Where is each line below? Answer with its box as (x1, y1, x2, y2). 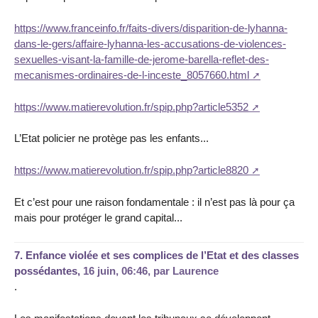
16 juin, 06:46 (83, 265, 148, 278)
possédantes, (14, 265, 83, 278)
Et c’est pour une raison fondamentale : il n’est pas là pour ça (14, 195, 295, 208)
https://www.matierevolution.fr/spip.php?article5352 (14, 100, 248, 113)
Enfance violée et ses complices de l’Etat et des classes (26, 249, 299, 262)
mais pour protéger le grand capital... (14, 211, 182, 224)
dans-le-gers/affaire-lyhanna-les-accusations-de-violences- (14, 37, 286, 50)
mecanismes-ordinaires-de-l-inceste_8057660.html (14, 68, 249, 81)
